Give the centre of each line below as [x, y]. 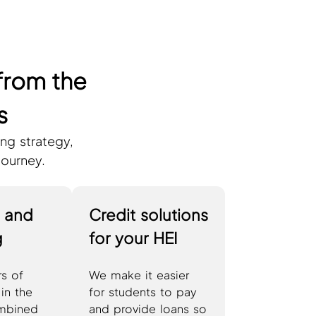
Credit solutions [149, 214]
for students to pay [143, 291]
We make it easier [139, 274]
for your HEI [134, 237]
